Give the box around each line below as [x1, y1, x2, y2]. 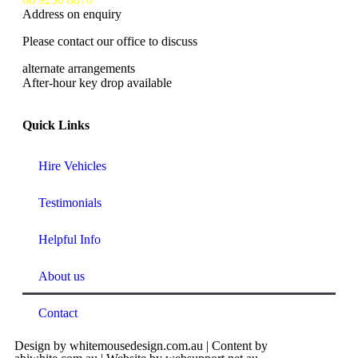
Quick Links [22, 117, 89, 132]
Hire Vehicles [38, 158, 106, 173]
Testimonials [38, 195, 101, 209]
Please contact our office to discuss [22, 34, 197, 48]
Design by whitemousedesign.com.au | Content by [14, 338, 268, 352]
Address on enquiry [22, 6, 121, 21]
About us [38, 268, 85, 283]
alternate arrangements [22, 61, 135, 75]
